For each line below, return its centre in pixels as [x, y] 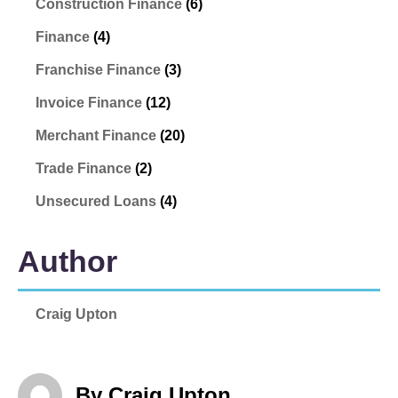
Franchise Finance [98, 69]
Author [68, 261]
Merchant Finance [96, 135]
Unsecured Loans [96, 201]
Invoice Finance [89, 102]
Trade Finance [84, 168]
